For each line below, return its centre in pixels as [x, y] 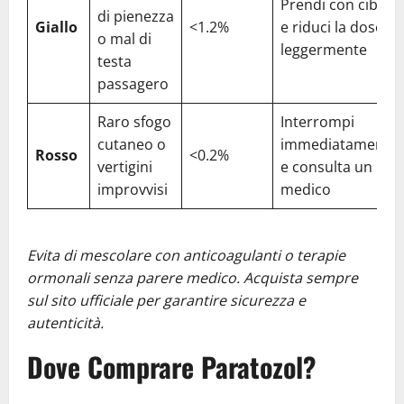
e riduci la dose [332, 27]
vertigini [125, 166]
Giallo [56, 27]
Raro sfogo [134, 121]
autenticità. [65, 322]
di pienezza [136, 16]
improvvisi [133, 189]
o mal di [124, 38]
